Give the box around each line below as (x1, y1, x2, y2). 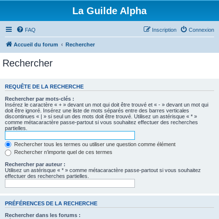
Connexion (189, 27, 214, 33)
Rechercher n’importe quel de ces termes (13, 149, 112, 155)
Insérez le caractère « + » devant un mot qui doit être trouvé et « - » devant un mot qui (5, 101, 208, 108)
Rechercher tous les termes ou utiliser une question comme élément (13, 141, 175, 147)
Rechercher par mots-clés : (5, 95, 74, 102)
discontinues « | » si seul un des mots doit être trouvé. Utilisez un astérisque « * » (5, 113, 197, 119)
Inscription (152, 27, 176, 33)
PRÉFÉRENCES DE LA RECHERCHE (5, 200, 97, 206)
